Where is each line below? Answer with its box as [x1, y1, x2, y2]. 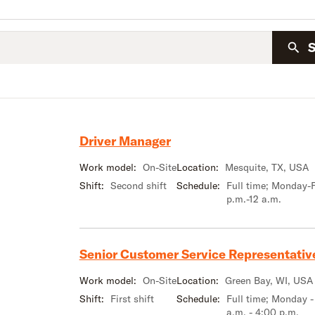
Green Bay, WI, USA [224, 274, 313, 287]
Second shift [110, 179, 167, 192]
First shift [110, 292, 154, 305]
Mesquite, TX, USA [224, 160, 309, 174]
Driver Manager [79, 133, 171, 149]
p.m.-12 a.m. [226, 192, 281, 205]
